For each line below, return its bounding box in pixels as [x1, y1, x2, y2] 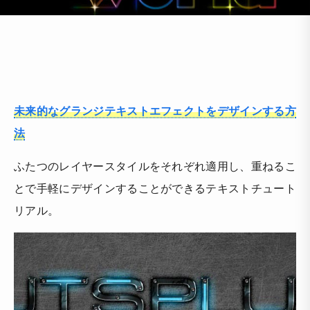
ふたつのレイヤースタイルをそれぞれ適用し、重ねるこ [14, 158, 297, 174]
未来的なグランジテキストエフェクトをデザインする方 [14, 102, 296, 119]
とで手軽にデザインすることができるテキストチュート [14, 180, 297, 197]
